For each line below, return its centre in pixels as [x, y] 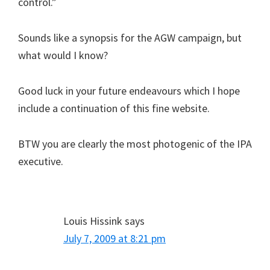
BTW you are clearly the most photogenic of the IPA [135, 143]
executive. [41, 161]
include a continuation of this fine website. [114, 108]
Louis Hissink [93, 221]
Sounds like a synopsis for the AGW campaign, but [130, 37]
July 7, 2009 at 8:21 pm [115, 238]
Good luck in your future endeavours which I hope [129, 90]
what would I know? [63, 55]
